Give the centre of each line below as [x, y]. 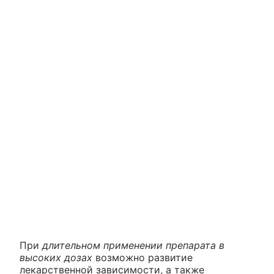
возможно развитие [143, 257]
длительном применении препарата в [133, 245]
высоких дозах [56, 257]
